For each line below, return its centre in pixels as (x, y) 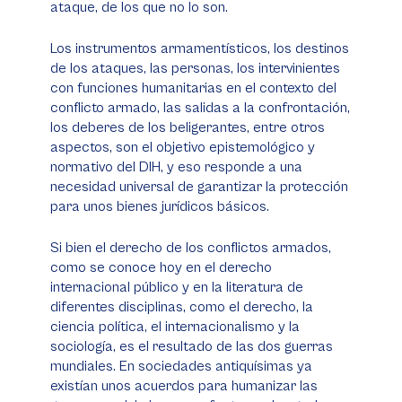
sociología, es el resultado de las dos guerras (192, 346)
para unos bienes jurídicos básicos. (160, 206)
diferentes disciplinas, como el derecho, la (182, 307)
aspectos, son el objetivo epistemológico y (183, 147)
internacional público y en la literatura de (177, 287)
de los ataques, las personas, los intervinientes (195, 68)
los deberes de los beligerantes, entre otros (188, 127)
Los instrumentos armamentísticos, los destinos (200, 48)
